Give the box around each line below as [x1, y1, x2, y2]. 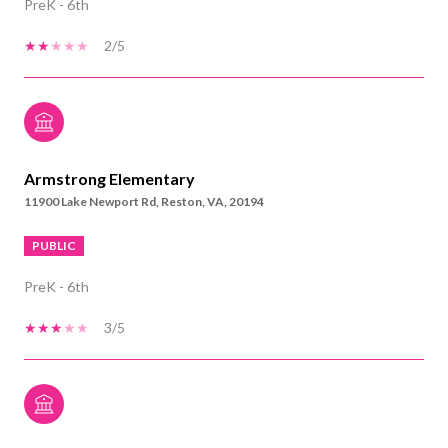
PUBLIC [32, 237, 76, 253]
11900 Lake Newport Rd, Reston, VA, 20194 [24, 193, 264, 209]
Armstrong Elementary [24, 168, 195, 188]
